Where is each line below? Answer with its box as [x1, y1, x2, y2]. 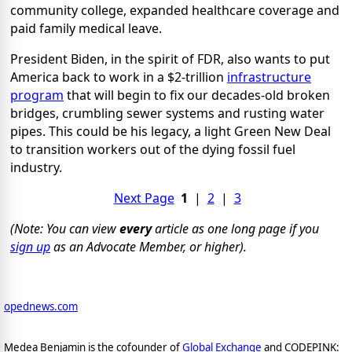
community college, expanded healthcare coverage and [10, 2, 339, 20]
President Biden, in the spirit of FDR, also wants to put [10, 50, 330, 68]
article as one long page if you [152, 220, 319, 238]
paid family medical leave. [10, 20, 162, 38]
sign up [10, 238, 50, 256]
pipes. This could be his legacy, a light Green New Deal [10, 123, 331, 141]
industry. [10, 159, 62, 177]
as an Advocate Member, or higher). [50, 238, 247, 256]
